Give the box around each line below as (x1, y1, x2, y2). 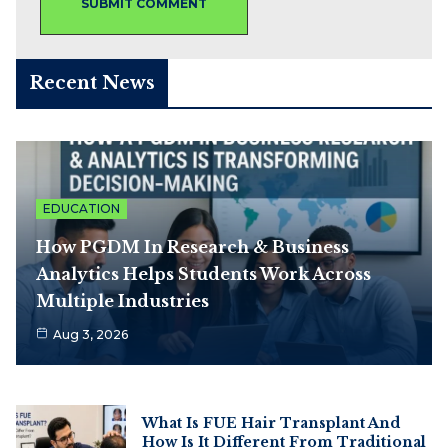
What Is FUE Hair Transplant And (142, 413, 400, 432)
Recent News (29, 71, 155, 94)
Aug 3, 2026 (53, 326, 128, 342)
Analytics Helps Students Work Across (36, 263, 371, 284)
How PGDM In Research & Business (36, 236, 349, 257)
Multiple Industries (36, 290, 209, 311)
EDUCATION (43, 200, 120, 216)
